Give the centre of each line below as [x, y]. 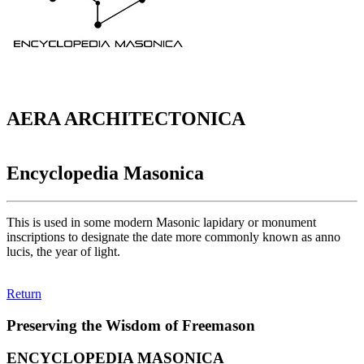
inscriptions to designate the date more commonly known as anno [173, 236]
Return [24, 293]
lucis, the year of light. [63, 251]
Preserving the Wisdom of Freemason [131, 325]
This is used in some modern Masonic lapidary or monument [161, 222]
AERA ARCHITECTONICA [126, 119]
